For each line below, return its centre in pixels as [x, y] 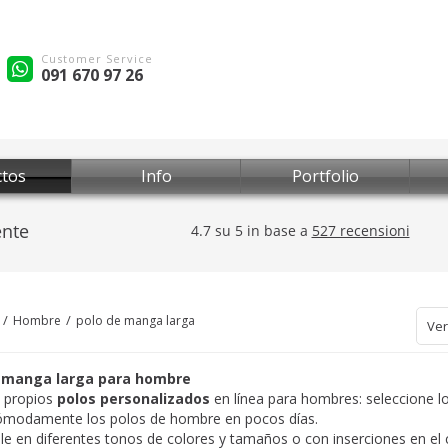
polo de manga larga [135, 320]
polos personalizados [135, 398]
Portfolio [325, 176]
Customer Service [97, 58]
